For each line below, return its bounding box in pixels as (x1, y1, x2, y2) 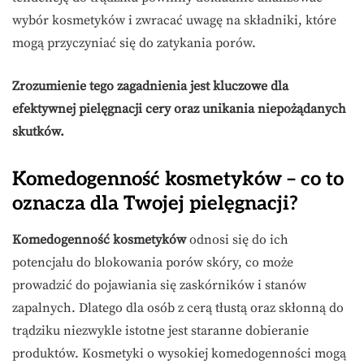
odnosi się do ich (186, 232, 288, 249)
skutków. (12, 123, 64, 141)
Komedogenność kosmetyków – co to (12, 167, 344, 192)
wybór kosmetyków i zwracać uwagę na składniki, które (12, 12, 336, 29)
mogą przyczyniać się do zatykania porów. (12, 35, 256, 52)
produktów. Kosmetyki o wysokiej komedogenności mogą (12, 345, 346, 362)
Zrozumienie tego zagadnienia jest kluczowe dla (12, 78, 288, 95)
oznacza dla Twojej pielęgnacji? (12, 192, 298, 216)
